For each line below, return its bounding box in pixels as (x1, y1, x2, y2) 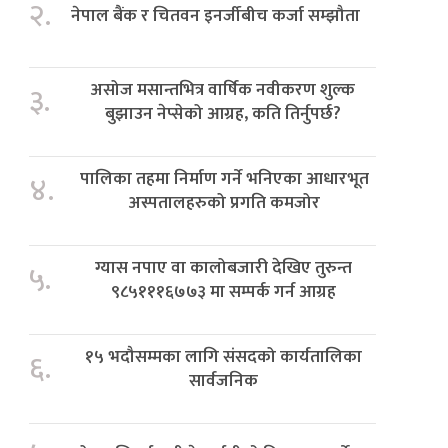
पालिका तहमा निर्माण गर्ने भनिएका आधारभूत (80, 163, 370, 193)
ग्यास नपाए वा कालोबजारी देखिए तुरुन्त (94, 252, 352, 282)
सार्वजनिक (188, 365, 258, 395)
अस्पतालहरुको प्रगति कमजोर (129, 187, 321, 217)
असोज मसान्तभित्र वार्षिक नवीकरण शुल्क (90, 74, 355, 104)
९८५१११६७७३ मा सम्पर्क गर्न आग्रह (110, 276, 336, 306)
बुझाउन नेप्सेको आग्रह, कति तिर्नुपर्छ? (104, 98, 341, 128)
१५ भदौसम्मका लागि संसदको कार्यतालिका (84, 341, 362, 371)
